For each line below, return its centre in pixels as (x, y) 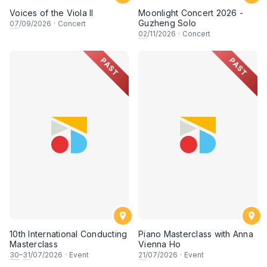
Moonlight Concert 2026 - (191, 13)
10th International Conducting (69, 234)
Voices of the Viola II (52, 13)
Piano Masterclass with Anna (196, 234)
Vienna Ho (160, 244)
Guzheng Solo (167, 23)
